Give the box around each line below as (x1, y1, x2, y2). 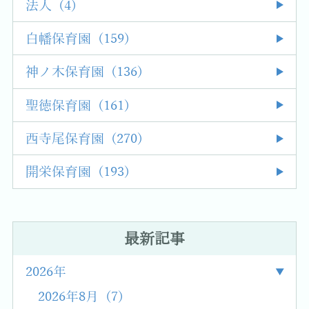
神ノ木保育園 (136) (26, 65, 143, 80)
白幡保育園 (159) (26, 31, 130, 46)
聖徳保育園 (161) (26, 98, 130, 113)
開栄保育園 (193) (26, 165, 130, 180)
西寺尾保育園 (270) (26, 131, 143, 146)
